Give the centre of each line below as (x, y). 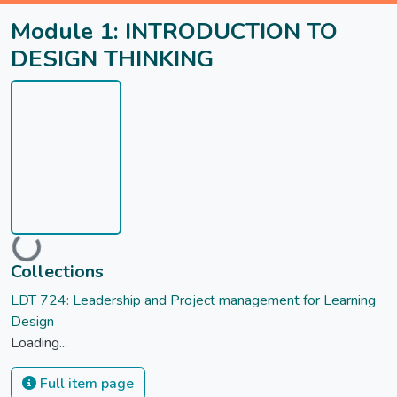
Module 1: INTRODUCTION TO (174, 31)
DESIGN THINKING (112, 59)
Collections (57, 272)
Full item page (85, 384)
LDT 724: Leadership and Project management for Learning (193, 301)
